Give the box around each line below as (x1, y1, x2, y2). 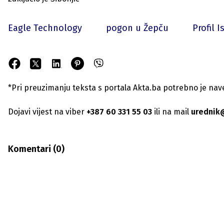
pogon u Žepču (106, 22, 168, 33)
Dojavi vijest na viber (8, 106, 84, 116)
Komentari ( (8, 143, 56, 154)
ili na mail (152, 106, 189, 116)
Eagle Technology (8, 22, 82, 33)
